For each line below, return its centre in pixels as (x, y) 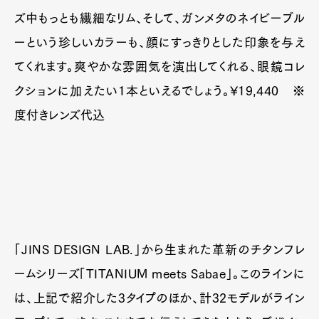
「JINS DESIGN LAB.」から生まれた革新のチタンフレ (159, 250)
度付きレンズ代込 (60, 115)
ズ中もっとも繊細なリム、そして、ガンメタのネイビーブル (159, 19)
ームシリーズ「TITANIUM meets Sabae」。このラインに (159, 274)
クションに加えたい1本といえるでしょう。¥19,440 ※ (159, 91)
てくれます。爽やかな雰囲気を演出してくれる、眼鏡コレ (159, 67)
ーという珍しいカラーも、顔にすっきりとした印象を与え (159, 43)
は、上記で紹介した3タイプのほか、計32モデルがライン (159, 298)
